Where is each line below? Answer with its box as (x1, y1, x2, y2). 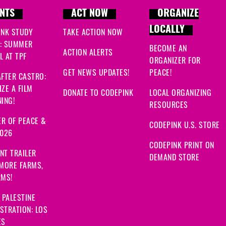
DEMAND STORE (149, 150, 199, 163)
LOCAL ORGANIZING (149, 86, 211, 98)
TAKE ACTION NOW (63, 25, 123, 38)
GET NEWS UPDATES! (63, 66, 130, 78)
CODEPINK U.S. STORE (149, 118, 220, 131)
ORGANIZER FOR (149, 53, 201, 66)
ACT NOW (71, 9, 108, 19)
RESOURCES (149, 98, 188, 110)
